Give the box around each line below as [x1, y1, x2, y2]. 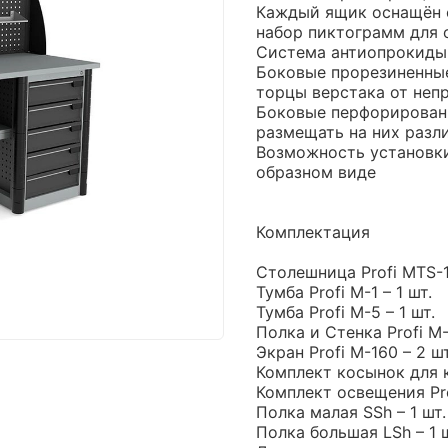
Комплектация [256, 221, 370, 242]
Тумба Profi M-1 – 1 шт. [256, 281, 432, 302]
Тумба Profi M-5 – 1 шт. [256, 301, 435, 322]
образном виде [256, 161, 376, 182]
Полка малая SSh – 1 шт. [256, 401, 446, 422]
